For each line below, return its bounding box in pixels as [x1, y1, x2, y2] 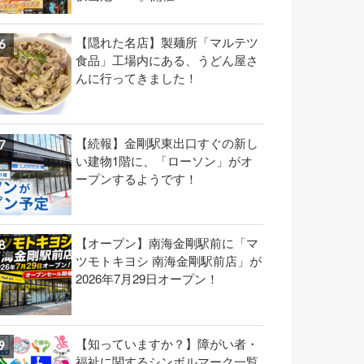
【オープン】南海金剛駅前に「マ [76, 234, 258, 252]
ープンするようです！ [76, 169, 197, 187]
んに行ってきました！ [76, 69, 197, 87]
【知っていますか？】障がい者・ [76, 335, 258, 353]
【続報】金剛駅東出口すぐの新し [76, 133, 258, 151]
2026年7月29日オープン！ [76, 270, 219, 288]
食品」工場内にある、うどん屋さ [76, 51, 258, 69]
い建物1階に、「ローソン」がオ [76, 151, 253, 169]
